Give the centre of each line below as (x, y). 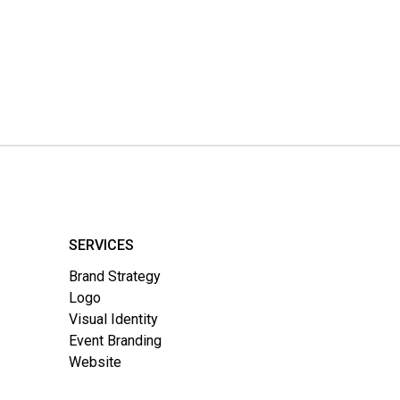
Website (95, 362)
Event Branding (115, 341)
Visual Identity (113, 319)
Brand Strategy (115, 276)
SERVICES (101, 245)
